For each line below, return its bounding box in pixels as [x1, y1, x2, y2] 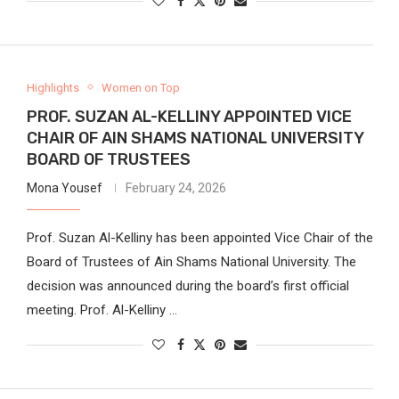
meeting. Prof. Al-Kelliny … [26, 301, 177, 318]
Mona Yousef [26, 180, 102, 195]
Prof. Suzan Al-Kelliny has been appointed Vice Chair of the [26, 229, 373, 246]
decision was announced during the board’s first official [26, 277, 349, 294]
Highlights [26, 80, 79, 94]
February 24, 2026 [125, 180, 226, 195]
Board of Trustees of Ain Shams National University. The [26, 253, 356, 270]
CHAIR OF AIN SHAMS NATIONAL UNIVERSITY [26, 127, 363, 148]
